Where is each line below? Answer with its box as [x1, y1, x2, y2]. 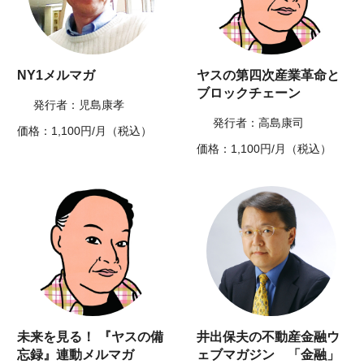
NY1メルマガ [17, 68, 96, 83]
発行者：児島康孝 [33, 98, 125, 112]
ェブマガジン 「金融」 [197, 348, 340, 362]
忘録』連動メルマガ [17, 348, 135, 362]
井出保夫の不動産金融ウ [197, 330, 340, 344]
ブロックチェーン [197, 86, 301, 101]
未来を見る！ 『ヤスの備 [17, 330, 164, 344]
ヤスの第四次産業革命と [197, 68, 340, 83]
